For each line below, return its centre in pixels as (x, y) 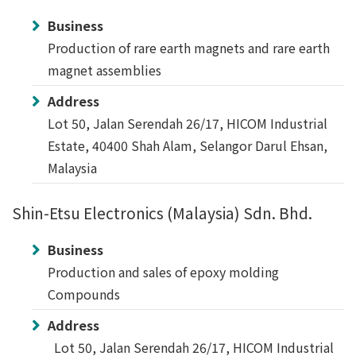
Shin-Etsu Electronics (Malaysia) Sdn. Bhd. (162, 213)
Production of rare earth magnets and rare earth (189, 48)
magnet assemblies (104, 70)
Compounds (84, 294)
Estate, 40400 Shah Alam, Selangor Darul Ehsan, (188, 145)
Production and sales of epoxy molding (163, 272)
